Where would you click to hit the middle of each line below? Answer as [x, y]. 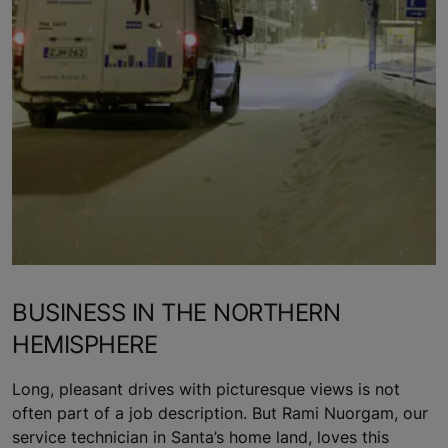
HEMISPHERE [85, 344]
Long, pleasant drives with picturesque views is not [206, 388]
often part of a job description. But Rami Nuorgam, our [220, 412]
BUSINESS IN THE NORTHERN [176, 312]
